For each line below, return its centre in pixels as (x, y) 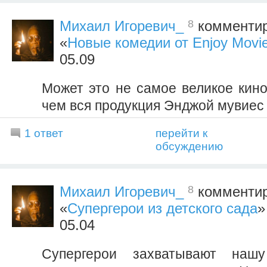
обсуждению (189, 146)
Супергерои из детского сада (162, 208)
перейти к (181, 133)
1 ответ (44, 133)
